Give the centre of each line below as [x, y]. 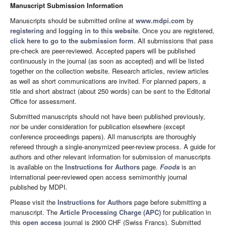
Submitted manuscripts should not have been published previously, [108, 116]
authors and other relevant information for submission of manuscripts [110, 156]
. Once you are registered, [176, 30]
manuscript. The [35, 212]
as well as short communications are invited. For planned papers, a [108, 81]
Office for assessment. [43, 101]
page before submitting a [169, 202]
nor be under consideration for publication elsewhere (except [98, 126]
